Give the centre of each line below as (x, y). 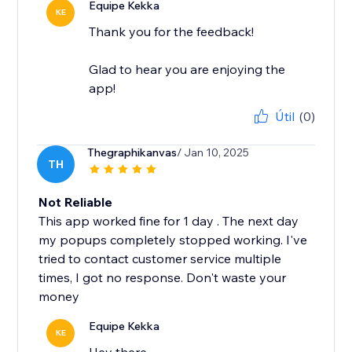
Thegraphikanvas (132, 153)
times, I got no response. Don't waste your (163, 278)
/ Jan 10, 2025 (213, 153)
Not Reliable (76, 202)
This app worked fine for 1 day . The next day (169, 221)
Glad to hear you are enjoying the (187, 70)
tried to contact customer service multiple (160, 259)
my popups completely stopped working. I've (173, 240)
